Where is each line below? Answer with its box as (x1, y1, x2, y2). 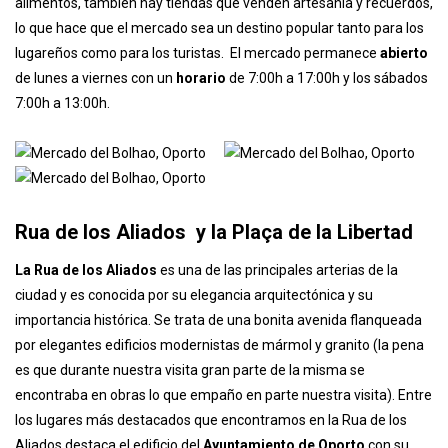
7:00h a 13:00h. (15, 199, 110, 216)
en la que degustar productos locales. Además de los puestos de (15, 74, 419, 91)
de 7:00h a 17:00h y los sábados (226, 174, 428, 191)
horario (176, 174, 226, 191)
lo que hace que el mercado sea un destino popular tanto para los (15, 124, 424, 141)
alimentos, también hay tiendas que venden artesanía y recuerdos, (15, 99, 433, 116)
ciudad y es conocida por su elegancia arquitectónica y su (15, 391, 373, 408)
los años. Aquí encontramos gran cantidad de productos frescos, (15, 24, 420, 41)
